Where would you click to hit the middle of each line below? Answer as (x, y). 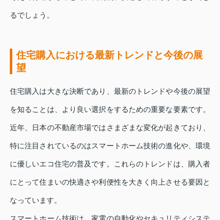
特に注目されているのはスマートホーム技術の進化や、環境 (110, 146)
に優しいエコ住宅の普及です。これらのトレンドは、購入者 (110, 164)
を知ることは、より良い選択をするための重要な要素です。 (110, 110)
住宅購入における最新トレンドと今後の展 (110, 55)
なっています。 (36, 200)
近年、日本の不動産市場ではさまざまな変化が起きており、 (110, 128)
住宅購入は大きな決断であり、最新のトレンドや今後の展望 (110, 91)
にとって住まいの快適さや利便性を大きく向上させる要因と (110, 182)
